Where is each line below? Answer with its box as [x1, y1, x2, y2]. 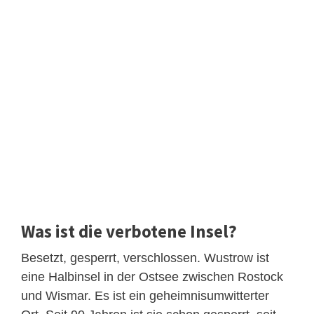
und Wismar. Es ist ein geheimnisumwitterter [21, 288, 269, 303]
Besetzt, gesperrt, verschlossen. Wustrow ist [21, 250, 269, 265]
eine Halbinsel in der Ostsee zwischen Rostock [21, 269, 283, 284]
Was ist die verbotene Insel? [21, 219, 237, 243]
